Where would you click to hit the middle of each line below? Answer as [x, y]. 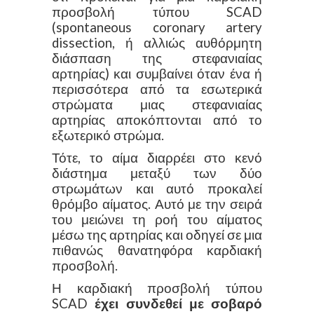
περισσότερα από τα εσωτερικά [157, 89]
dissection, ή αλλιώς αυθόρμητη [157, 42]
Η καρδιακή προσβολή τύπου [157, 288]
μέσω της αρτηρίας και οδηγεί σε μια [157, 234]
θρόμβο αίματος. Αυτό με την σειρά [157, 204]
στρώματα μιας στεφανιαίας [157, 104]
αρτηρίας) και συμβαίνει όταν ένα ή [157, 73]
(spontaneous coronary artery [157, 27]
